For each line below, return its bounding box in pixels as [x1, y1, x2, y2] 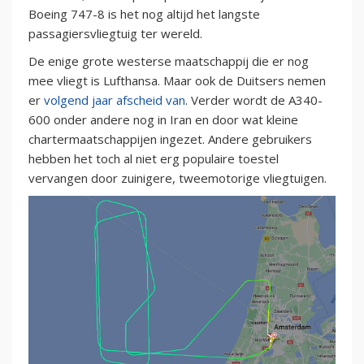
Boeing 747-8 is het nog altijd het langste [28, 6, 260, 23]
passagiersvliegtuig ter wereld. [28, 25, 202, 42]
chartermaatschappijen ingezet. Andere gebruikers [28, 131, 312, 148]
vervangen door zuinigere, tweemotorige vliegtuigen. [28, 170, 327, 187]
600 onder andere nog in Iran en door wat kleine [28, 111, 298, 128]
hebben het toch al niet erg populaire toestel [28, 150, 279, 167]
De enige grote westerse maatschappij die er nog [28, 53, 309, 70]
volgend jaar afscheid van [44, 92, 185, 109]
